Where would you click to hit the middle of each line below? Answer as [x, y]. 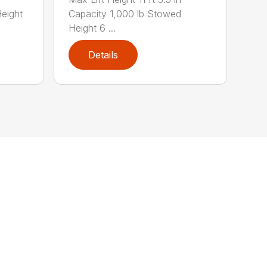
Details [103, 55]
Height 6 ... [92, 28]
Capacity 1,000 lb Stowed [125, 14]
